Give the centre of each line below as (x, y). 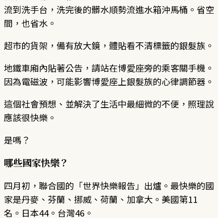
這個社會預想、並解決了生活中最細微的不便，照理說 (109, 103)
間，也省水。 (30, 23)
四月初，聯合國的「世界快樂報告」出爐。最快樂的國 (109, 185)
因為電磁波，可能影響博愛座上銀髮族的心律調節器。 (109, 81)
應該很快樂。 (30, 117)
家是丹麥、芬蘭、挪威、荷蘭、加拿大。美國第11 (101, 199)
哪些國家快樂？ (36, 162)
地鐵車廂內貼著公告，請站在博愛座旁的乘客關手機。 (109, 67)
